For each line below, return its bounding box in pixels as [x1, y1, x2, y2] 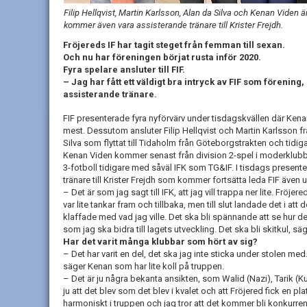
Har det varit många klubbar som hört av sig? [63, 236, 258, 247]
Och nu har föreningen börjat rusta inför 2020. [63, 52, 261, 63]
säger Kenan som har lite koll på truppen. [63, 261, 224, 272]
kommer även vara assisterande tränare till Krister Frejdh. [64, 20, 283, 31]
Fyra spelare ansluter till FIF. [63, 64, 185, 75]
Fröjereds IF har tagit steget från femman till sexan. [63, 40, 285, 51]
